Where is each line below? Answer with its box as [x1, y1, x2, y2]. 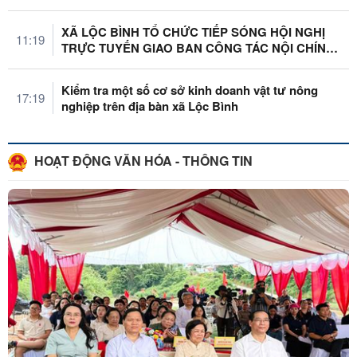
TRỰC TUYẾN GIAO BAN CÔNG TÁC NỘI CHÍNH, [61, 38, 338, 57]
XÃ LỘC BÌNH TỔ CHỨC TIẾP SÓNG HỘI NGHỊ [61, 22, 325, 41]
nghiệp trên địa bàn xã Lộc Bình [103, 96, 238, 115]
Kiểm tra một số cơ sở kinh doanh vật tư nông [61, 80, 318, 99]
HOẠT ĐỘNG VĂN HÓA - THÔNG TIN [31, 151, 253, 170]
